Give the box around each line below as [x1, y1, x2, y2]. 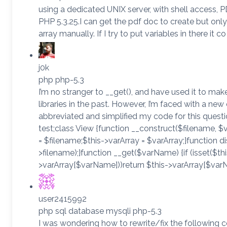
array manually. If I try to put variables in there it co [39, 28, 226, 39]
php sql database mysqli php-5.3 [39, 206, 162, 216]
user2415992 [39, 194, 87, 204]
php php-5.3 [39, 74, 84, 85]
